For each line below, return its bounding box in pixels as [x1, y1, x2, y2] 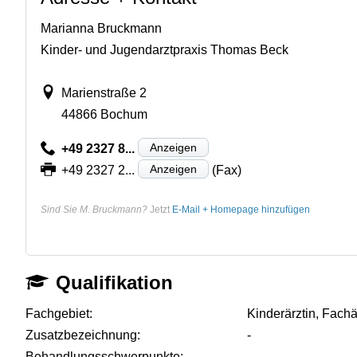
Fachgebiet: [25, 306, 92, 320]
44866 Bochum [61, 107, 147, 121]
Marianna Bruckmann [41, 21, 162, 35]
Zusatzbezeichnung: [25, 328, 140, 342]
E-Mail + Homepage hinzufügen [172, 203, 310, 215]
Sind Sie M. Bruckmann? [41, 203, 147, 215]
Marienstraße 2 [61, 85, 147, 100]
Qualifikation [56, 271, 174, 293]
